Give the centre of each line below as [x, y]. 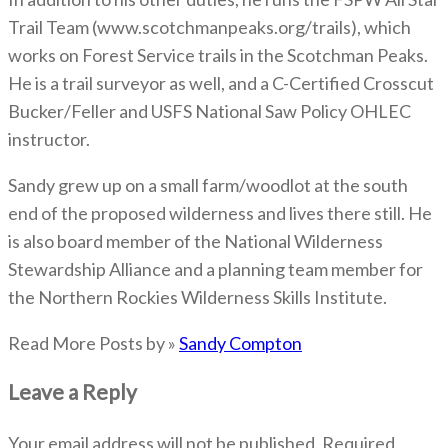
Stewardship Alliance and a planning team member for [215, 268]
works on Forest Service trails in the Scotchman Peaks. [218, 54]
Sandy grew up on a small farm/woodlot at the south [208, 184]
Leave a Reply [72, 391]
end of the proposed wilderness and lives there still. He [220, 212]
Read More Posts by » [93, 342]
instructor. [49, 138]
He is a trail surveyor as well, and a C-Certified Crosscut [221, 82]
